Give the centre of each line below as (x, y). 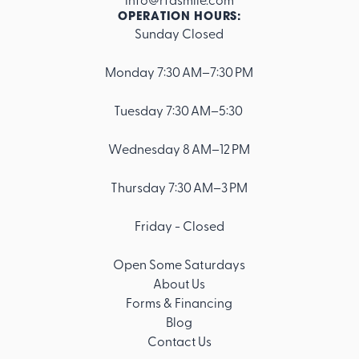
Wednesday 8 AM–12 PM (179, 149)
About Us (179, 283)
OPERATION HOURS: (179, 16)
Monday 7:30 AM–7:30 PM (179, 72)
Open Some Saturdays (179, 264)
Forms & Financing (179, 303)
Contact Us (179, 341)
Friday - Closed (179, 226)
